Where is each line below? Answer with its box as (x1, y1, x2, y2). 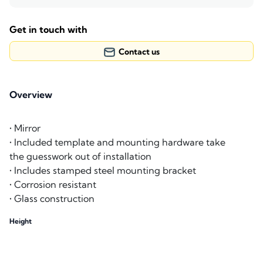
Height (9, 217, 32, 226)
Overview (9, 89, 52, 101)
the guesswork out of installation (9, 150, 151, 163)
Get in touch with (9, 23, 87, 36)
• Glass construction (9, 193, 95, 205)
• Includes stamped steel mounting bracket (9, 164, 196, 177)
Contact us (119, 46, 160, 58)
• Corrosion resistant (9, 178, 96, 191)
